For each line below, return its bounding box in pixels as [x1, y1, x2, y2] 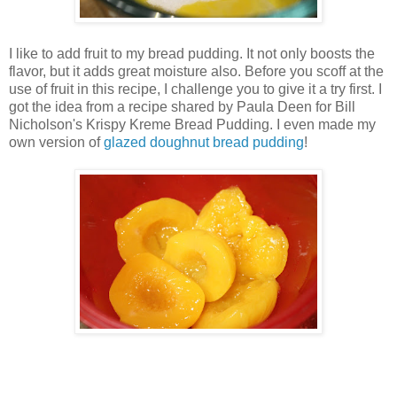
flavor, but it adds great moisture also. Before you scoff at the [9, 64, 384, 80]
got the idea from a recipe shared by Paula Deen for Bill [9, 99, 355, 115]
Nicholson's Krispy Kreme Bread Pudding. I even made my [9, 117, 376, 133]
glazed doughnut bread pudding [104, 135, 304, 151]
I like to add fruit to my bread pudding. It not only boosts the [9, 46, 375, 62]
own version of [9, 135, 104, 151]
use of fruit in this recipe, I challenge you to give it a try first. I [9, 82, 382, 97]
